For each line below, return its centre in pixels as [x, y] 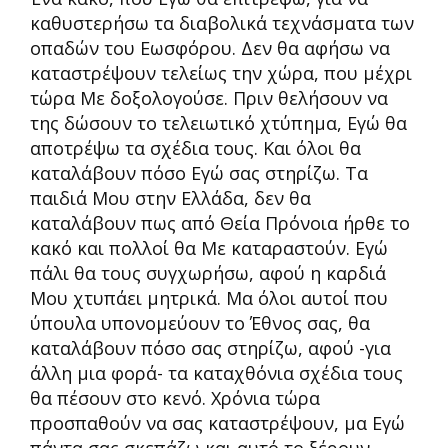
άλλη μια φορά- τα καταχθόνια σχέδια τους [216, 373]
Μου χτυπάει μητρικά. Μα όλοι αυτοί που [209, 298]
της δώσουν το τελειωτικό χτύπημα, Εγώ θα [218, 123]
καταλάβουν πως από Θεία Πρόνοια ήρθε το [220, 223]
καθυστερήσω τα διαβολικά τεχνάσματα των [222, 23]
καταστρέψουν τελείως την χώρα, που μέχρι [221, 73]
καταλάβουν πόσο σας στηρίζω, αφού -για [210, 348]
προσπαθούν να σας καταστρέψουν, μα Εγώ [217, 423]
